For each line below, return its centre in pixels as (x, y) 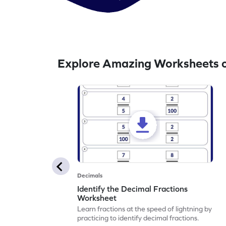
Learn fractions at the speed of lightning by (145, 209)
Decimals (90, 175)
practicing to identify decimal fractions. (138, 218)
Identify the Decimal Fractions (133, 188)
